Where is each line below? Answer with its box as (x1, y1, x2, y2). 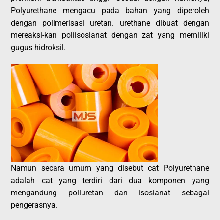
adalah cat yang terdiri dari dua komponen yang (11, 175, 209, 185)
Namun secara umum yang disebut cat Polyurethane (11, 163, 209, 173)
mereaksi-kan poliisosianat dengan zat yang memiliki (11, 30, 209, 40)
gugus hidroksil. (11, 42, 66, 52)
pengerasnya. (11, 200, 58, 210)
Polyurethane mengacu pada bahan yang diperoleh (11, 5, 209, 15)
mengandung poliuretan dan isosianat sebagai (11, 188, 209, 197)
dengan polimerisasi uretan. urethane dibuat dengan (11, 18, 209, 27)
